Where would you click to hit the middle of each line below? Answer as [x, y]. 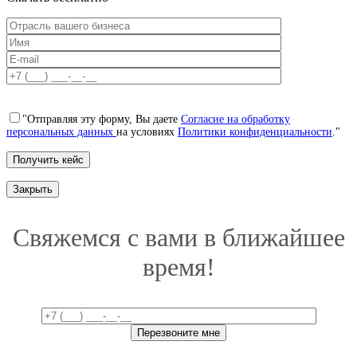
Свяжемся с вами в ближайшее [178, 238]
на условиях [147, 132]
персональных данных [61, 132]
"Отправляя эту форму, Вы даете [102, 120]
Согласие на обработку [235, 120]
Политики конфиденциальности [255, 132]
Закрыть [33, 190]
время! [178, 267]
